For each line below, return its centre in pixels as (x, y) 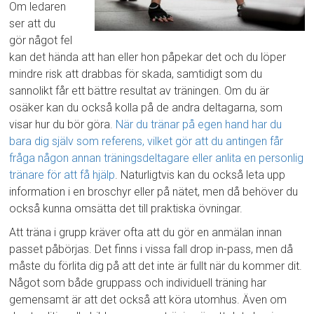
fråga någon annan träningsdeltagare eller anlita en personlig (157, 158)
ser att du (33, 24)
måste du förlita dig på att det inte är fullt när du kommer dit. (156, 266)
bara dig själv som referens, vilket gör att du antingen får (146, 142)
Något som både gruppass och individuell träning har (138, 283)
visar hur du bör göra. (63, 125)
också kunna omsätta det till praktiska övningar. (126, 209)
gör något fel (41, 41)
